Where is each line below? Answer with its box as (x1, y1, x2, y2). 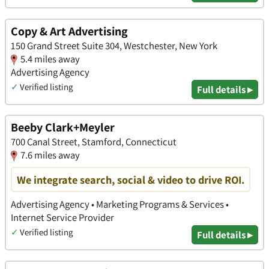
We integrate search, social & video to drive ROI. (17, 172, 244, 187)
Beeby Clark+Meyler (11, 119, 115, 136)
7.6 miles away (20, 148, 80, 162)
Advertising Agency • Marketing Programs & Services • (11, 198, 229, 211)
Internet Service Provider (11, 211, 114, 225)
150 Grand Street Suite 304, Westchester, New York (11, 38, 217, 52)
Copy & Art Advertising (11, 23, 128, 39)
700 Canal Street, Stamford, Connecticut (11, 135, 177, 149)
